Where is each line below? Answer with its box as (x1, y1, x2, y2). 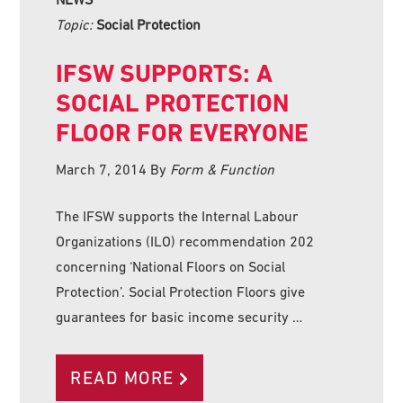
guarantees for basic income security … (56, 308, 303, 325)
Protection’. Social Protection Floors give (56, 282, 306, 300)
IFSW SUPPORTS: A (56, 58, 273, 88)
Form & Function (170, 160, 275, 177)
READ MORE (70, 367, 175, 388)
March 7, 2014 (56, 160, 148, 177)
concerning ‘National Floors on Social (56, 257, 286, 274)
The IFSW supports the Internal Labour (56, 207, 300, 224)
